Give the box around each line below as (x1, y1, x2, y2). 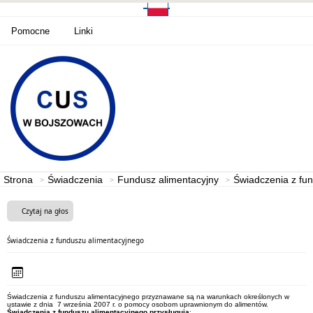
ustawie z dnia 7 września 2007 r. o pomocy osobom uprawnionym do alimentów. (7, 300, 268, 308)
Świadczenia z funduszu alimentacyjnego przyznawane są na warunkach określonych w (7, 293, 289, 300)
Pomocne (11, 25, 50, 36)
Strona (3, 174, 33, 185)
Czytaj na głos (22, 206, 68, 216)
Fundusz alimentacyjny (117, 174, 219, 185)
